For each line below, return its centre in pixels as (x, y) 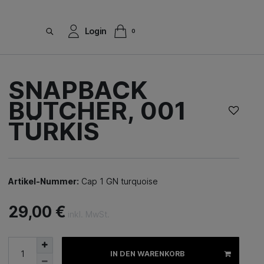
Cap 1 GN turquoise (118, 181)
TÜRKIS (54, 131)
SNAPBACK (78, 90)
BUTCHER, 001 (97, 110)
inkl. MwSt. (89, 214)
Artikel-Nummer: (44, 181)
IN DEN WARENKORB (147, 253)
